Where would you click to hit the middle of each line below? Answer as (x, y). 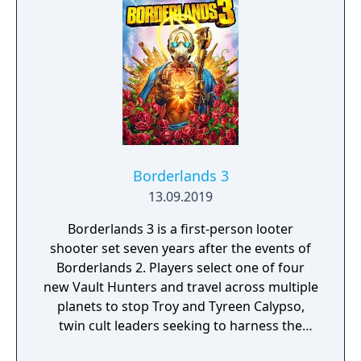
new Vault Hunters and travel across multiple (180, 287)
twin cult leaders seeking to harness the (180, 326)
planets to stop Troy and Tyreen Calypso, (180, 306)
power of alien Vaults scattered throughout (180, 345)
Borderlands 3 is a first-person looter (180, 229)
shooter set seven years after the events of (180, 248)
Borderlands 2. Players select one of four (180, 268)
